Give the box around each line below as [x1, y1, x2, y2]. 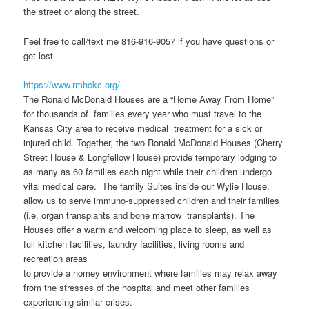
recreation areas [23, 251, 94, 265]
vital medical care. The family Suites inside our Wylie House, [23, 179, 270, 192]
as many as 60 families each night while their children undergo [23, 164, 272, 178]
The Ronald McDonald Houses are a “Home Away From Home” [23, 92, 275, 106]
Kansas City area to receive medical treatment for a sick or [23, 121, 263, 134]
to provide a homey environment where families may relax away [23, 266, 278, 279]
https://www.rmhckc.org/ [23, 77, 121, 91]
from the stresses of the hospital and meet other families [23, 280, 250, 294]
